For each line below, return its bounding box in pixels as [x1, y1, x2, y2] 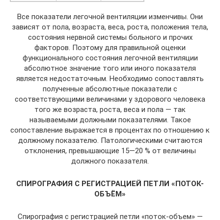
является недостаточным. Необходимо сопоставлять [16, 74, 204, 83]
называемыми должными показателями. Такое [29, 115, 191, 125]
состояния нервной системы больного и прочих [27, 33, 192, 42]
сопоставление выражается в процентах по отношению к [10, 126, 210, 135]
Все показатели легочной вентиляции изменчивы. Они [17, 12, 203, 22]
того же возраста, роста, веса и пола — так [34, 105, 186, 114]
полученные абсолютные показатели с [43, 84, 177, 94]
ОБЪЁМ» [94, 190, 126, 199]
